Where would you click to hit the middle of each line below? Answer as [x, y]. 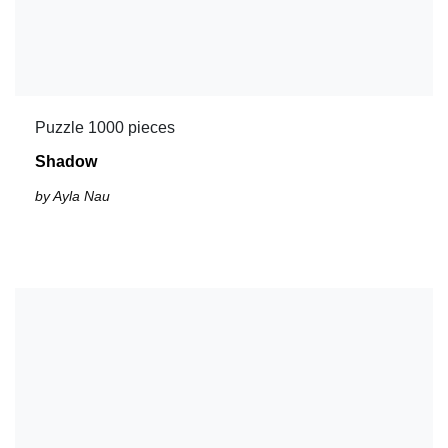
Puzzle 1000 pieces [105, 127]
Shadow [66, 161]
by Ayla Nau [72, 195]
